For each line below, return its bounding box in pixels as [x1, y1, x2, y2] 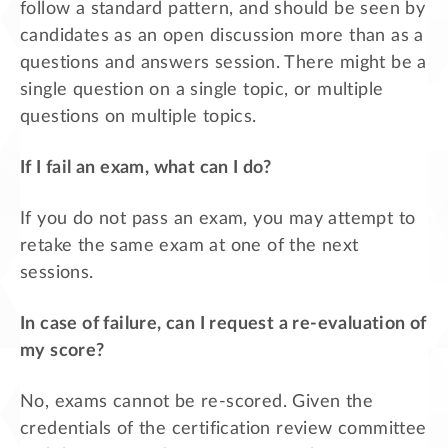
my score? [20, 341, 105, 360]
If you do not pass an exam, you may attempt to [20, 209, 416, 228]
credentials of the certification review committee [20, 419, 427, 438]
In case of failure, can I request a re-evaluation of [20, 314, 427, 333]
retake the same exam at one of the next [20, 236, 359, 255]
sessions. [20, 263, 94, 282]
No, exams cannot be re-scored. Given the [20, 392, 373, 411]
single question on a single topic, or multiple [20, 80, 384, 99]
